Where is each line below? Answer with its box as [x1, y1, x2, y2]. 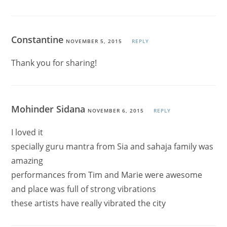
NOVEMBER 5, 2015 [66, 37, 123, 45]
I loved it [11, 127, 44, 138]
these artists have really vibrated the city [11, 198, 166, 209]
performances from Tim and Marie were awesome [11, 169, 203, 181]
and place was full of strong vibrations [11, 183, 157, 195]
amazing [11, 155, 44, 167]
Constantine [11, 33, 66, 46]
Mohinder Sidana [11, 103, 88, 116]
